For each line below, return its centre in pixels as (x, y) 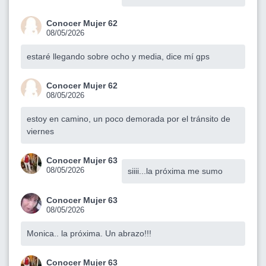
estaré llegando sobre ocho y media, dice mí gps (118, 56)
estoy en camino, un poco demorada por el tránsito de (129, 118)
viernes (40, 131)
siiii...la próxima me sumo (175, 171)
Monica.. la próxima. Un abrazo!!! (89, 233)
